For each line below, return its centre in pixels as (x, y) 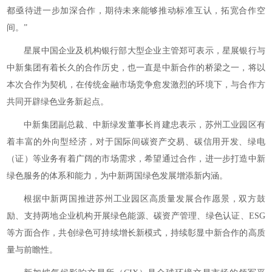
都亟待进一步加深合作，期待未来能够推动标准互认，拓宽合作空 (136, 11)
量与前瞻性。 (32, 250)
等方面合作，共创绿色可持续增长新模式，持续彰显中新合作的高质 (136, 233)
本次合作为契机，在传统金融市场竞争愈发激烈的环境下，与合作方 (136, 85)
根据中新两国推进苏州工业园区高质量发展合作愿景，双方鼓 (144, 199)
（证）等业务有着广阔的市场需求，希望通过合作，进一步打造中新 (136, 159)
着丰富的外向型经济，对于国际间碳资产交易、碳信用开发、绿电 (136, 142)
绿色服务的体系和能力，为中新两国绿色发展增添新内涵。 (117, 176)
